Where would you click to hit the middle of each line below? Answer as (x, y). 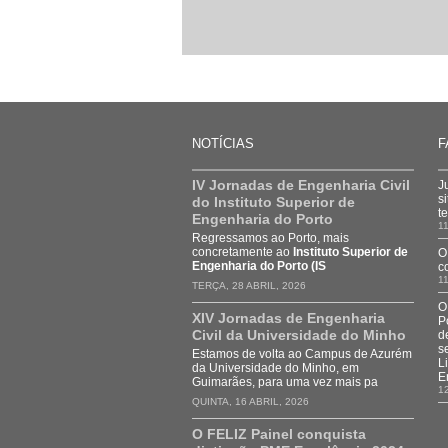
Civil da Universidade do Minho (299, 335)
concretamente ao (242, 252)
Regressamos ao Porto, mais (270, 238)
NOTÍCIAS (223, 143)
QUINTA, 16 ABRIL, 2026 (250, 401)
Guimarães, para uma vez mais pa (285, 382)
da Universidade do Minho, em (275, 368)
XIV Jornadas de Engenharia (288, 318)
